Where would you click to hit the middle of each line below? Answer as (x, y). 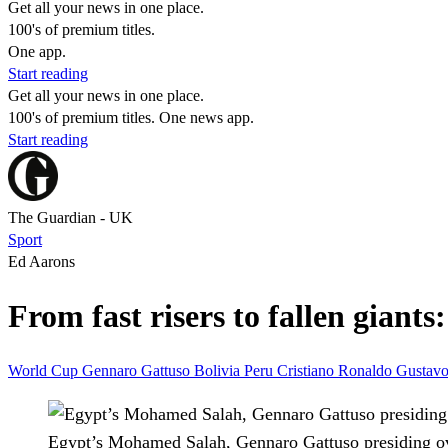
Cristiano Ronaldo (336, 370)
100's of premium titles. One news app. (131, 117)
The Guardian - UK (70, 217)
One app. (37, 51)
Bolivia (219, 370)
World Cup (45, 370)
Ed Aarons (41, 261)
